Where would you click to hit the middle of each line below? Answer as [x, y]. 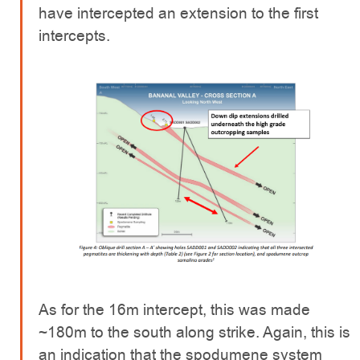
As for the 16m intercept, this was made [174, 310]
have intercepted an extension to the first [178, 14]
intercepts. [74, 36]
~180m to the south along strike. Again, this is [194, 333]
